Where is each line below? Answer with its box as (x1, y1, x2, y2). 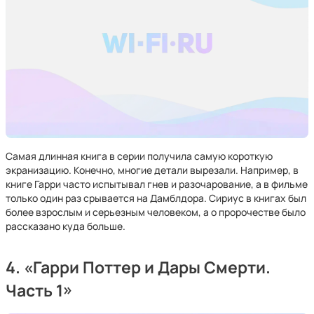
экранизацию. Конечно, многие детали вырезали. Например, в (6, 163, 299, 177)
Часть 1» (6, 280, 72, 301)
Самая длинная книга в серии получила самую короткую (6, 149, 273, 163)
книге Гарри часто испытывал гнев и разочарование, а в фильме (6, 177, 308, 191)
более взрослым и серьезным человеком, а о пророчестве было (6, 205, 306, 219)
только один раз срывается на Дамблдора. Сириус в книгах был (6, 191, 306, 205)
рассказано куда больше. (6, 219, 125, 233)
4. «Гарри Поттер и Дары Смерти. (6, 257, 271, 278)
